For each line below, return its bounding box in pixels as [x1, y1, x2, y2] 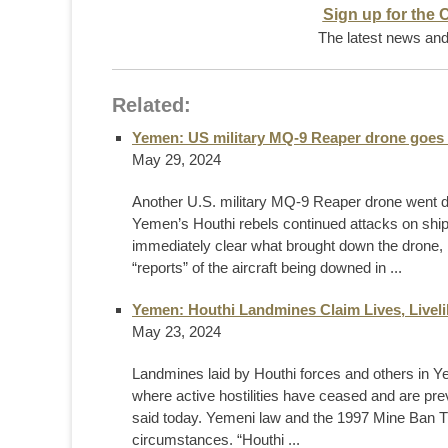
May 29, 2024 [132, 150, 221, 168]
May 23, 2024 [132, 322, 221, 340]
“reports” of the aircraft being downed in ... [132, 258, 402, 276]
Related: [112, 93, 191, 116]
